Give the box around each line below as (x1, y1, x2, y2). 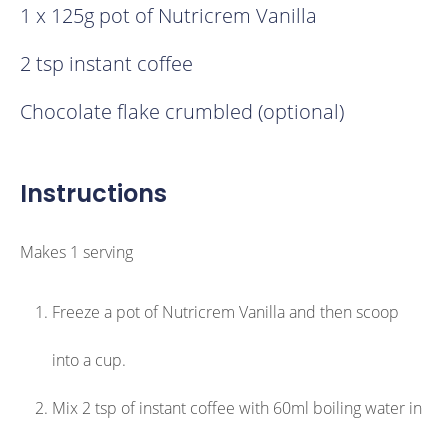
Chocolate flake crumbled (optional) (20, 98, 344, 125)
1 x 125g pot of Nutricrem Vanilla (20, 2, 317, 29)
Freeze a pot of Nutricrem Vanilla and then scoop (52, 301, 399, 323)
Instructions (20, 177, 167, 210)
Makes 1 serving (20, 241, 133, 263)
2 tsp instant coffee (20, 50, 193, 77)
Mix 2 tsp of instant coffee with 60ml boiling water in (52, 397, 422, 419)
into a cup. (52, 349, 126, 371)
